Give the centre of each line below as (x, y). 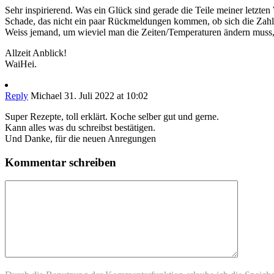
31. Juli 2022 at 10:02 (106, 96)
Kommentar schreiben (61, 162)
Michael (46, 96)
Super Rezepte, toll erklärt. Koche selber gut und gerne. (112, 117)
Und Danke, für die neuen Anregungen (80, 139)
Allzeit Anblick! (36, 53)
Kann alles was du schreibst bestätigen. (80, 128)
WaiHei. (21, 64)
